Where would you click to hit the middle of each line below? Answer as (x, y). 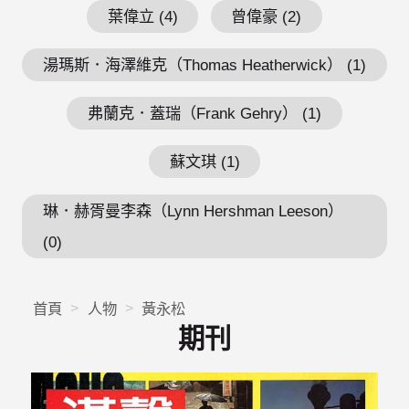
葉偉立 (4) (142, 16)
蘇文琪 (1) (204, 162)
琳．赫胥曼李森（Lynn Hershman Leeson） (193, 210)
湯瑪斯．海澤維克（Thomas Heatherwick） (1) (204, 64)
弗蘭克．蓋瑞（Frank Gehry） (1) (204, 114)
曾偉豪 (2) (267, 16)
